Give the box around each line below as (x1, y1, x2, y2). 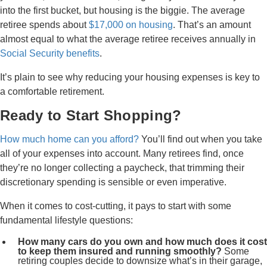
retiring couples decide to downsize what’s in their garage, (18, 256, 262, 266)
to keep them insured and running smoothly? (18, 246, 222, 256)
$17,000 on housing (89, 20, 173, 30)
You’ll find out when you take (139, 134, 262, 144)
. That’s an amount (173, 20, 251, 30)
